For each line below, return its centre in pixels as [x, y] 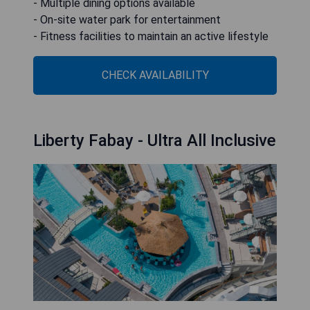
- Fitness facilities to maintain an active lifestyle [151, 37]
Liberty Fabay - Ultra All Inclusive [155, 141]
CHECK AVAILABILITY [155, 75]
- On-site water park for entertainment [127, 20]
